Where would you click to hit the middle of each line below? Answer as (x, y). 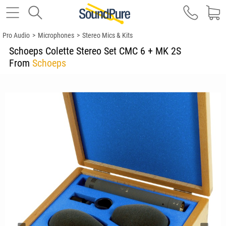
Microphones (56, 35)
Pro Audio (16, 35)
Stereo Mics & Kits (107, 35)
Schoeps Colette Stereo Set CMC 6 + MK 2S (96, 51)
